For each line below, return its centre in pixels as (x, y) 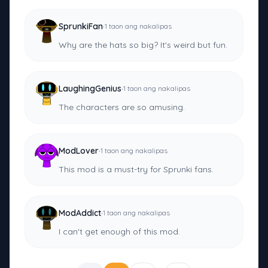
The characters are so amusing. (122, 107)
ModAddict (80, 213)
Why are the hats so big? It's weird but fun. (143, 45)
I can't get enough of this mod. (119, 232)
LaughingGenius (90, 89)
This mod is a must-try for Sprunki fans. (136, 170)
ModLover (79, 151)
